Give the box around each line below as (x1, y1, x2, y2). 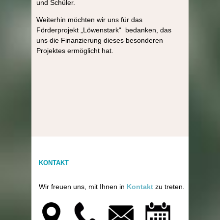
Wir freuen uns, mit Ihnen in (39, 182, 127, 191)
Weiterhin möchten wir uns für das (36, 15, 142, 24)
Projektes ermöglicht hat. (36, 46, 117, 55)
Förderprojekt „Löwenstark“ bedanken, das (36, 26, 171, 34)
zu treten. (153, 182, 187, 191)
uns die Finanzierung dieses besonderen (36, 36, 163, 44)
